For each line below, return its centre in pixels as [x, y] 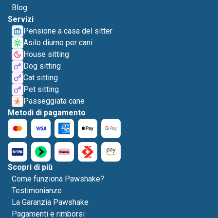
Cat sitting [41, 78]
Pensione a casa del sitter [68, 31]
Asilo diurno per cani [58, 43]
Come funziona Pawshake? [58, 179]
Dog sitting [42, 66]
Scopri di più [30, 167]
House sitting [46, 54]
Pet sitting [41, 89]
